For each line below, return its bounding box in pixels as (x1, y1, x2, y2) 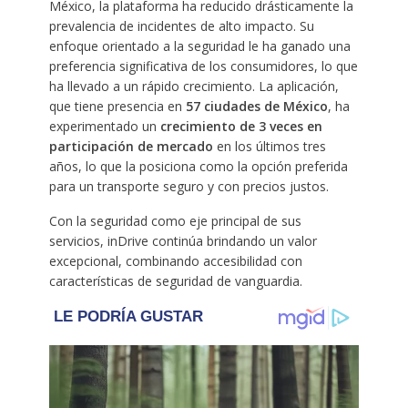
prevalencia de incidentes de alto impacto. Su (48, 16, 314, 35)
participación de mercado (48, 137, 217, 155)
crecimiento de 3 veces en (159, 117, 322, 135)
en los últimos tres (216, 137, 326, 155)
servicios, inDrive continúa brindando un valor (48, 231, 317, 250)
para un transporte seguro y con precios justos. (48, 177, 329, 195)
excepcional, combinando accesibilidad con (48, 251, 302, 270)
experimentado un (48, 117, 160, 135)
